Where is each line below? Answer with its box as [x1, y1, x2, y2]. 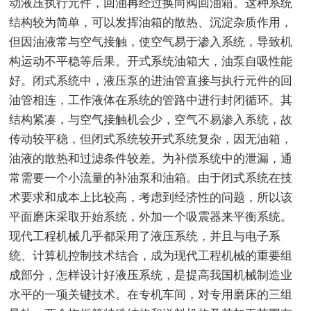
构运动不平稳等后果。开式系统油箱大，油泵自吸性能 [9, 54, 293, 68]
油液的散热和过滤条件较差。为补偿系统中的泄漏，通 [9, 151, 293, 165]
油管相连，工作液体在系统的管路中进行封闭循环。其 [9, 93, 293, 107]
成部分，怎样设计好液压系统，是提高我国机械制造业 [9, 268, 293, 282]
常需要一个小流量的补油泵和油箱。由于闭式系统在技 [9, 171, 293, 185]
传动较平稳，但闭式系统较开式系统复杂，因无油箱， [9, 132, 293, 146]
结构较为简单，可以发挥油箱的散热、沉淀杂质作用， [9, 15, 293, 29]
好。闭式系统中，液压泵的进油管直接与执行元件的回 [9, 74, 293, 87]
